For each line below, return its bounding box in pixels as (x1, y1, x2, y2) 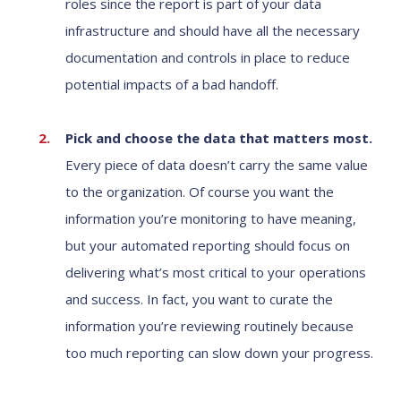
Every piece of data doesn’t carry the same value (65, 156, 368, 174)
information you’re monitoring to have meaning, (65, 209, 356, 227)
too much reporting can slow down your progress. (65, 344, 373, 362)
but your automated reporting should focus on (65, 236, 350, 254)
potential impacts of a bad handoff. (65, 75, 278, 93)
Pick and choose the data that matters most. (65, 129, 372, 147)
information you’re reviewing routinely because (65, 317, 354, 335)
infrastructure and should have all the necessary (65, 21, 360, 39)
